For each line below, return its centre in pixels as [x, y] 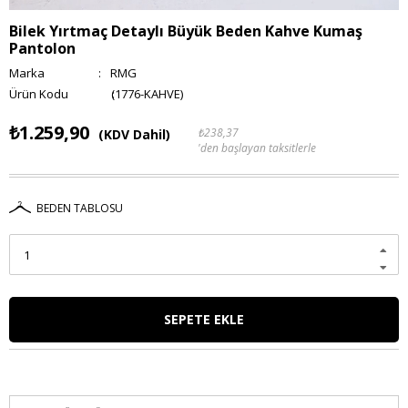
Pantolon [42, 48]
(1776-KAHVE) [146, 93]
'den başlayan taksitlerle [257, 148]
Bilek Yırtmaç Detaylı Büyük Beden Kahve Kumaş [186, 31]
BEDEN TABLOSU [80, 208]
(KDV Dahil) [134, 134]
